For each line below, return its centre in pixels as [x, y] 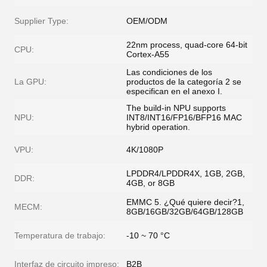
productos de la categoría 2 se [184, 82]
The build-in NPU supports [176, 108]
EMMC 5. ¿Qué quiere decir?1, [185, 202]
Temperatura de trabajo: [60, 235]
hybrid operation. [158, 127]
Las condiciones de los [169, 72]
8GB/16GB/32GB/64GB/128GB [185, 212]
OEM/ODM [147, 21]
